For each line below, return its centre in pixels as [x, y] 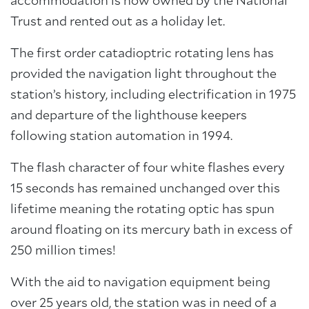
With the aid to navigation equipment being [140, 283]
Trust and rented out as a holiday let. [118, 22]
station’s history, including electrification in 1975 [153, 95]
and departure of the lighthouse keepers [129, 116]
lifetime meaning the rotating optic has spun [142, 210]
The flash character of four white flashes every [148, 168]
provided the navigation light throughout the [143, 74]
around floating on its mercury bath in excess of [151, 230]
